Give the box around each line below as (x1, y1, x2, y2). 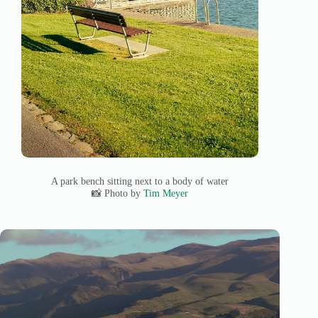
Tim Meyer (143, 187, 189, 199)
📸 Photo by (92, 187, 144, 199)
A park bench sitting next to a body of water (51, 175, 229, 187)
